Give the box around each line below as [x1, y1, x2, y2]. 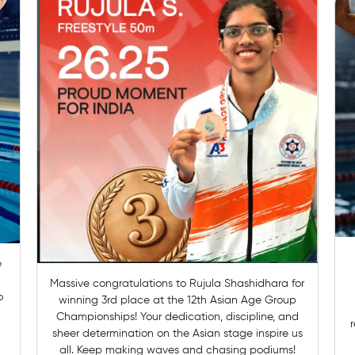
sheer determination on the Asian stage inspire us [52, 327, 303, 339]
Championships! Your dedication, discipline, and [55, 311, 299, 323]
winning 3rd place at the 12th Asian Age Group [58, 294, 296, 306]
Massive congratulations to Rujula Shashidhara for [50, 277, 305, 289]
